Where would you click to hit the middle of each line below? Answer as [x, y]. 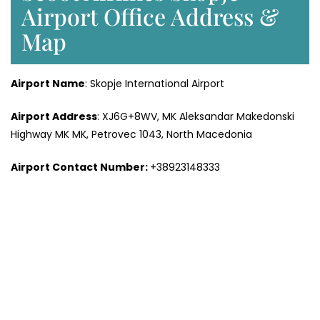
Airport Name [48, 84]
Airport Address [54, 117]
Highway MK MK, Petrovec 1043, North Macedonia [131, 135]
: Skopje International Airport [155, 84]
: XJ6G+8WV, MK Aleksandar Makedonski [196, 117]
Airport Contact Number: [80, 167]
